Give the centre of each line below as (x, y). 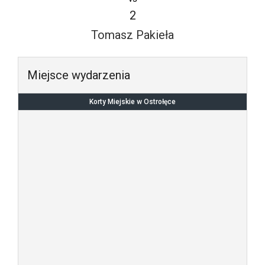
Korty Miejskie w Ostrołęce (132, 102)
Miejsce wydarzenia (79, 75)
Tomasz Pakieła (132, 35)
